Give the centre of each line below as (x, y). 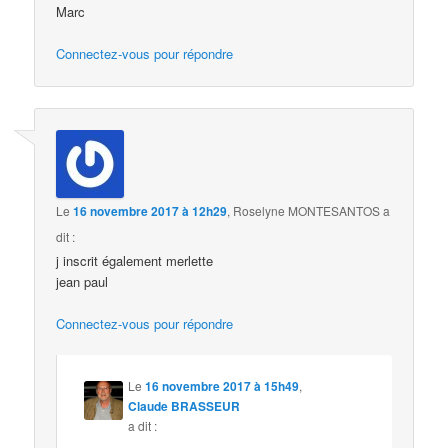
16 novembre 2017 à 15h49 (222, 386)
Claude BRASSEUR (184, 406)
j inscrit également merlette (135, 260)
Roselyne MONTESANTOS (307, 210)
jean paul (82, 281)
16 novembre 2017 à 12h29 (150, 210)
